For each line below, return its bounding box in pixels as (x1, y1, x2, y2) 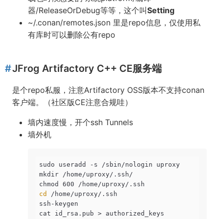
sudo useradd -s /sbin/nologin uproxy (39, 160, 180, 168)
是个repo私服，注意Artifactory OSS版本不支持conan (12, 85, 204, 95)
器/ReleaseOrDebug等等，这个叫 (28, 5, 147, 15)
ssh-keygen (39, 199, 78, 207)
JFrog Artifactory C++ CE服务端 (12, 63, 162, 74)
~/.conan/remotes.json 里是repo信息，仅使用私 (28, 18, 200, 27)
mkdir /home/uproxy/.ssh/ (39, 170, 133, 178)
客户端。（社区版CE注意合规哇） (12, 97, 132, 107)
